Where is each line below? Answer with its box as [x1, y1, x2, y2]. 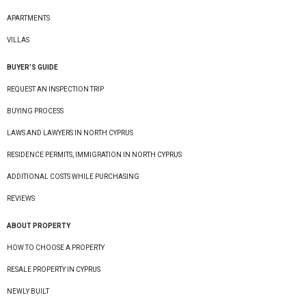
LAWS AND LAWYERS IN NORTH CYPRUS [7, 129, 133, 137]
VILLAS [7, 36, 29, 44]
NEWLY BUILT [7, 288, 49, 295]
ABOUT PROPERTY [7, 222, 70, 229]
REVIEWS [7, 195, 35, 202]
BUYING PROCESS [7, 107, 64, 115]
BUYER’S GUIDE [7, 64, 58, 71]
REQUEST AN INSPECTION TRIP [7, 85, 104, 93]
